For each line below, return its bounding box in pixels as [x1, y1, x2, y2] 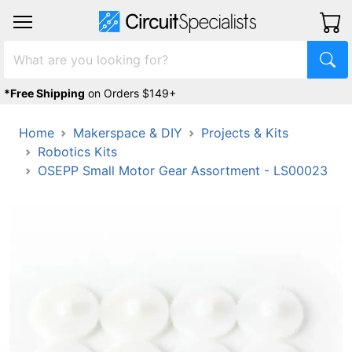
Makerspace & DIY [73, 125, 182, 141]
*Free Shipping [4, 86, 85, 100]
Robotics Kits [38, 144, 117, 159]
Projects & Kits [201, 125, 288, 141]
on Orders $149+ [88, 86, 176, 100]
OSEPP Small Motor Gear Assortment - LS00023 [38, 163, 328, 178]
